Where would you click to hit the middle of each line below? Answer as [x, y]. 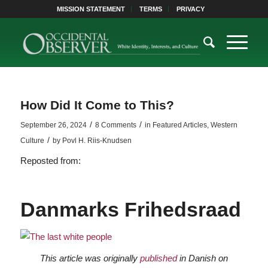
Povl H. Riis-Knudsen [97, 141]
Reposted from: [50, 161]
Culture [32, 141]
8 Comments [115, 125]
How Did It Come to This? [97, 105]
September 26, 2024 [53, 125]
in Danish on [202, 258]
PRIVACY [191, 9]
